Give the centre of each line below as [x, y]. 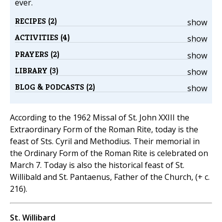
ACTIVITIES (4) [42, 38]
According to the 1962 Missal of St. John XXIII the [100, 118]
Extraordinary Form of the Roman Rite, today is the [104, 130]
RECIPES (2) [36, 21]
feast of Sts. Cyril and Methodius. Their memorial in [105, 141]
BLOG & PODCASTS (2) [55, 87]
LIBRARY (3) [37, 70]
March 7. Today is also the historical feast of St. [97, 165]
